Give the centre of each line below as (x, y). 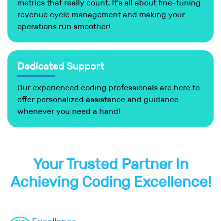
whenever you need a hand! (69, 111)
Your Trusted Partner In (110, 164)
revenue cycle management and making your (101, 14)
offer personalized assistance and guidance (98, 99)
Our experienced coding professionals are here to (109, 87)
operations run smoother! (64, 26)
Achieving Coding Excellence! (110, 182)
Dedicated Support (61, 66)
